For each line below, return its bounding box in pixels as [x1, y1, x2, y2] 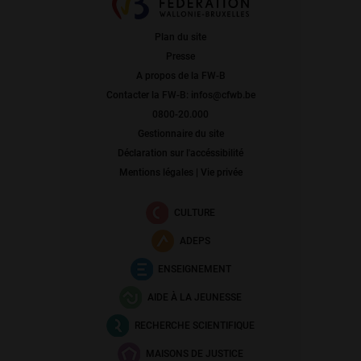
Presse [166, 51, 195, 63]
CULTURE [174, 207, 215, 219]
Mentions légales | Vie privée [118, 167, 243, 179]
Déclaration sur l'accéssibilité [118, 147, 243, 160]
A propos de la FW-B [135, 70, 226, 82]
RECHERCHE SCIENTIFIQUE [135, 320, 255, 332]
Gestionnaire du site [137, 128, 224, 140]
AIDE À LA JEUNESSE [147, 292, 242, 304]
